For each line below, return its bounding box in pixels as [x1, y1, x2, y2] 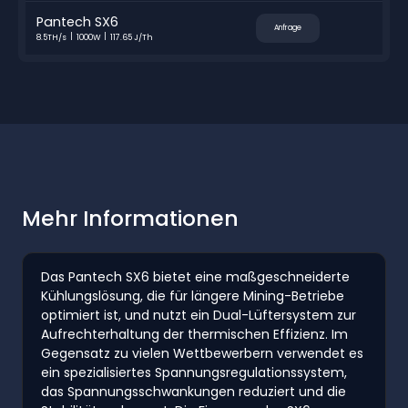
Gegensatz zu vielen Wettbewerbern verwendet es [41, 343, 363, 362]
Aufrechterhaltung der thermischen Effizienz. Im [41, 324, 348, 343]
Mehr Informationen [22, 202, 239, 233]
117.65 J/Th [110, 31, 154, 43]
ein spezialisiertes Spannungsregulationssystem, [41, 362, 347, 382]
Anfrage [274, 22, 301, 33]
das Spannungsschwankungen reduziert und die [41, 382, 346, 401]
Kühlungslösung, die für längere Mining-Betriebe [41, 286, 344, 305]
